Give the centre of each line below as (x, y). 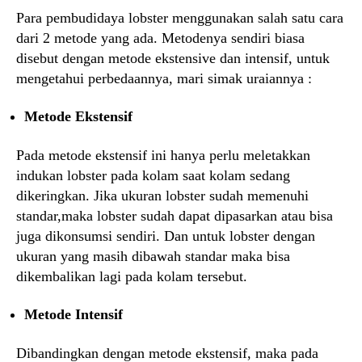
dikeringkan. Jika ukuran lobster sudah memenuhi (162, 195)
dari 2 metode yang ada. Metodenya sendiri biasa (160, 38)
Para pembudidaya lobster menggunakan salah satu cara (180, 17)
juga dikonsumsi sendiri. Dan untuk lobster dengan (166, 236)
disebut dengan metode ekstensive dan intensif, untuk (173, 58)
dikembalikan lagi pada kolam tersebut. (132, 276)
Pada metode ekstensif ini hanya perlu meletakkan (163, 155)
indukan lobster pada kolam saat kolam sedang (153, 175)
